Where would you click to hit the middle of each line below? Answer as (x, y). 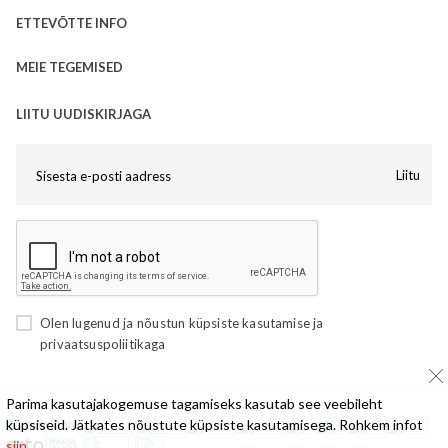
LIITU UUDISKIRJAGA (83, 114)
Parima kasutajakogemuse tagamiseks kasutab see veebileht (194, 403)
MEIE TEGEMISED (69, 67)
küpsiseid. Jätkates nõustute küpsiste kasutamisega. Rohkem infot (214, 424)
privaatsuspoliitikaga (103, 344)
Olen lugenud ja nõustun (114, 323)
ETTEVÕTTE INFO (71, 23)
